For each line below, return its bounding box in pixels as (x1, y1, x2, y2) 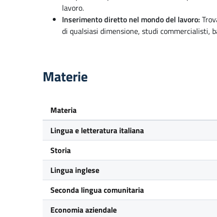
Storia (50, 144, 71, 156)
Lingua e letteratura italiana (50, 124, 144, 136)
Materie (43, 66, 88, 87)
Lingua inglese (50, 164, 99, 176)
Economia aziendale (50, 204, 117, 216)
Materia (50, 104, 77, 116)
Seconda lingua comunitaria (50, 184, 144, 196)
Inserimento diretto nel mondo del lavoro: (62, 14, 200, 25)
